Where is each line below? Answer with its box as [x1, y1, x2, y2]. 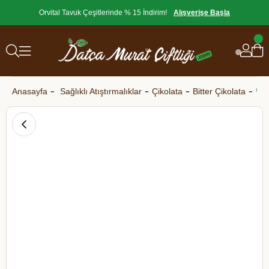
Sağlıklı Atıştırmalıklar [60, 86, 142, 96]
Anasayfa [12, 86, 47, 96]
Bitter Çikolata [193, 86, 246, 96]
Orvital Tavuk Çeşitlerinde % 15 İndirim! [39, 8, 167, 17]
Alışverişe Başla [174, 8, 230, 17]
